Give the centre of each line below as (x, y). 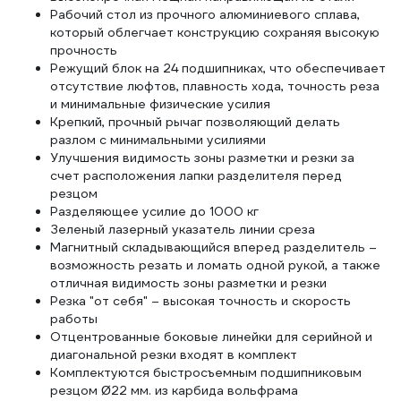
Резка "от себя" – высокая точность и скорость (200, 301)
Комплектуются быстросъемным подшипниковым (206, 372)
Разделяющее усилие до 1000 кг (154, 211)
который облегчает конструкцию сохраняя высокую (215, 32)
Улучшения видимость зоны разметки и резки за (202, 158)
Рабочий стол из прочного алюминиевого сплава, (205, 14)
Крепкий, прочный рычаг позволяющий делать (195, 122)
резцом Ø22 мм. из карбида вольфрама (174, 390)
